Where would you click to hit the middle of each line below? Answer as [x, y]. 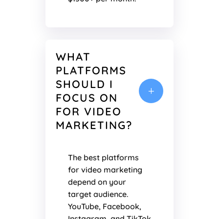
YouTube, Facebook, [104, 207]
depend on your [97, 182]
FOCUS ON [87, 98]
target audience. [98, 194]
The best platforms [103, 158]
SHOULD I [84, 84]
